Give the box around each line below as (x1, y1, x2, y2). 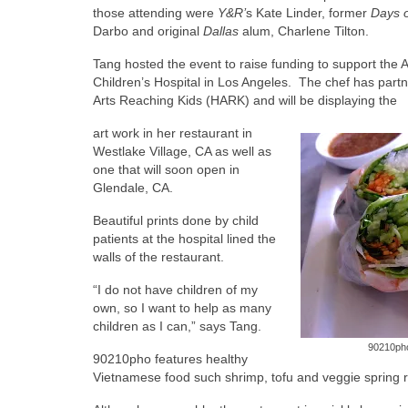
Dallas (203, 23, 239, 38)
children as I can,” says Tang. (93, 318, 261, 333)
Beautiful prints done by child (93, 212, 259, 228)
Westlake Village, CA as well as (93, 143, 271, 158)
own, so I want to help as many (93, 300, 271, 315)
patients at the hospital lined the (93, 230, 276, 246)
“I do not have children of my (93, 281, 258, 297)
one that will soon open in (93, 161, 240, 177)
